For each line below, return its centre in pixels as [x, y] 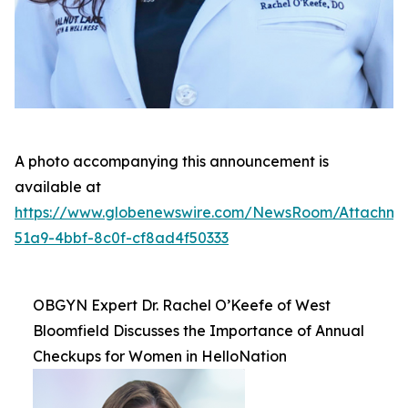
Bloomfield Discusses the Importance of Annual [199, 330]
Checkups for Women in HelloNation [160, 356]
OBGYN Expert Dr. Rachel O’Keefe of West [182, 305]
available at [58, 186]
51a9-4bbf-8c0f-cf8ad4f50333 [122, 237]
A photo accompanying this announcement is [172, 161]
